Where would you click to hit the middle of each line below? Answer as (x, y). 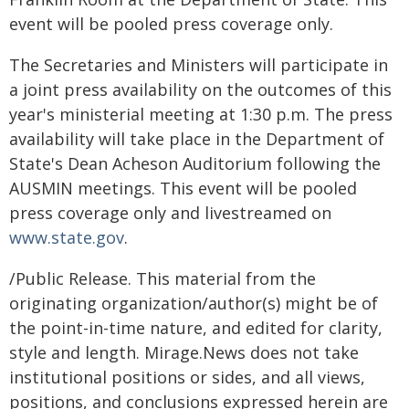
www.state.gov (67, 237)
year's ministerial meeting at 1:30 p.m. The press (201, 114)
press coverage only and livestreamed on (170, 213)
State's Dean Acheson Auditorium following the (195, 163)
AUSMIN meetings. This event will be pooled (183, 188)
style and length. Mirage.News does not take (184, 352)
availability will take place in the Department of (197, 139)
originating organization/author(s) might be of (194, 303)
